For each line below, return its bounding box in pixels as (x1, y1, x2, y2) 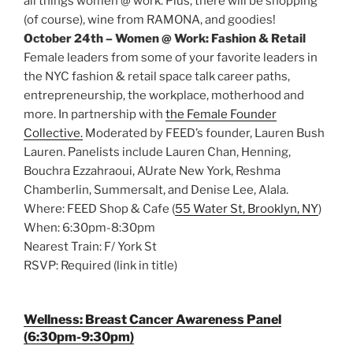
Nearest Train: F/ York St (24, 239, 157, 254)
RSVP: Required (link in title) (24, 258, 177, 273)
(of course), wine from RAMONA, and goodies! (24, 12, 276, 27)
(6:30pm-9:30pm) (24, 329, 134, 345)
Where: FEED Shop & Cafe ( (24, 201, 175, 216)
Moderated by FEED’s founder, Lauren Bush (83, 125, 325, 140)
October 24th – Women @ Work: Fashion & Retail (24, 31, 306, 46)
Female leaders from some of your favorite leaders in (24, 50, 318, 65)
